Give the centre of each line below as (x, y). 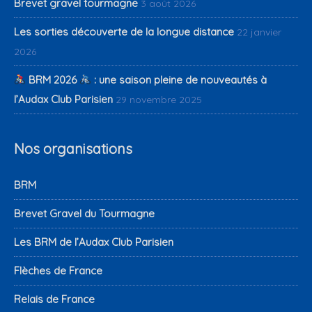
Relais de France (54, 299)
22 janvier (259, 32)
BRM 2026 (53, 79)
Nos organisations (73, 149)
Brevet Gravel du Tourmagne (84, 214)
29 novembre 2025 (159, 99)
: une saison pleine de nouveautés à (179, 79)
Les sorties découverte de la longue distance (124, 31)
